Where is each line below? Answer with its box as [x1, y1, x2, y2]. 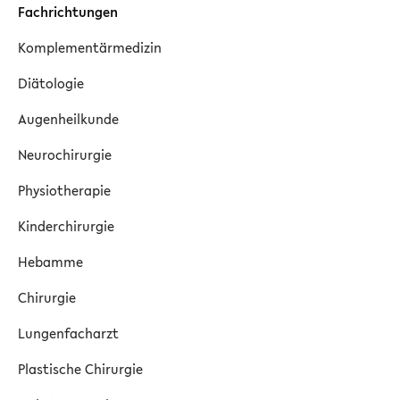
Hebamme [18, 252, 83, 271]
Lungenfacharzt [18, 323, 119, 343]
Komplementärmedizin [18, 37, 162, 57]
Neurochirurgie [18, 145, 112, 164]
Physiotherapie [18, 180, 111, 200]
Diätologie [18, 73, 84, 93]
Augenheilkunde [18, 109, 119, 129]
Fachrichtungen [18, 2, 118, 21]
